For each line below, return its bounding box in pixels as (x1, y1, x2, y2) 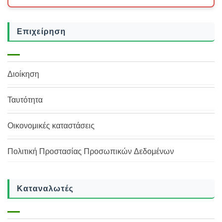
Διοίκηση (7, 68, 39, 80)
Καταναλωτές (17, 183, 73, 194)
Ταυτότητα (7, 94, 43, 106)
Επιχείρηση (17, 26, 66, 37)
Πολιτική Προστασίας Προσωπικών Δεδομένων (7, 146, 174, 157)
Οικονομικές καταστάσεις (7, 120, 95, 131)
